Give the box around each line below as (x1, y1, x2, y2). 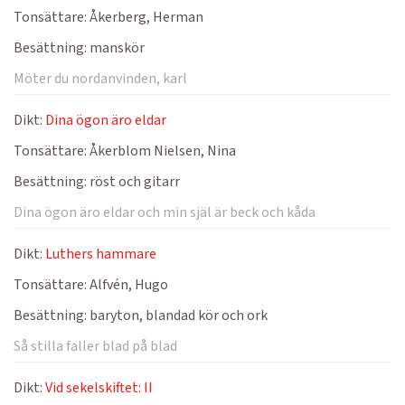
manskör (87, 38, 145, 58)
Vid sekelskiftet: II (45, 378, 153, 398)
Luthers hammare (45, 244, 156, 264)
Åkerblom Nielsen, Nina (87, 141, 236, 161)
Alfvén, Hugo (87, 275, 168, 295)
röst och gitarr (87, 172, 180, 192)
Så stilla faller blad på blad (14, 336, 177, 356)
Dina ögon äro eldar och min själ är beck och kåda (14, 202, 316, 222)
